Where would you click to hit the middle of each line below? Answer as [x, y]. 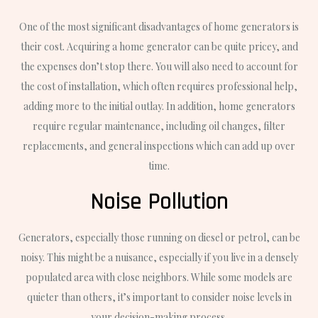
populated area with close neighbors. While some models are [159, 277]
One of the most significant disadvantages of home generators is [159, 26]
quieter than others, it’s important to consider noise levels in [159, 297]
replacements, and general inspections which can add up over [159, 146]
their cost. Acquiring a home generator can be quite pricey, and [159, 46]
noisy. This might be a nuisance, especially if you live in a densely [159, 257]
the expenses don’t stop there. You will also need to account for [159, 66]
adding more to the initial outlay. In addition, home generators [159, 106]
